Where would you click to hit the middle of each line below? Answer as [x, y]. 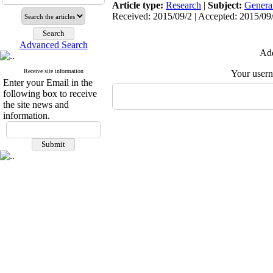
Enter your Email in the [48, 83]
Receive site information [53, 71]
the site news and [36, 105]
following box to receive [50, 94]
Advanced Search [53, 45]
